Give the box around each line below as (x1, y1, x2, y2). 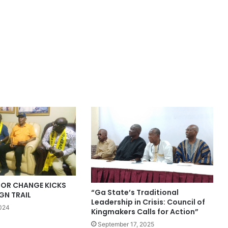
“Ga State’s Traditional (91, 187, 179, 197)
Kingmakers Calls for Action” (91, 206, 198, 217)
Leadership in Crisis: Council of (91, 196, 205, 207)
